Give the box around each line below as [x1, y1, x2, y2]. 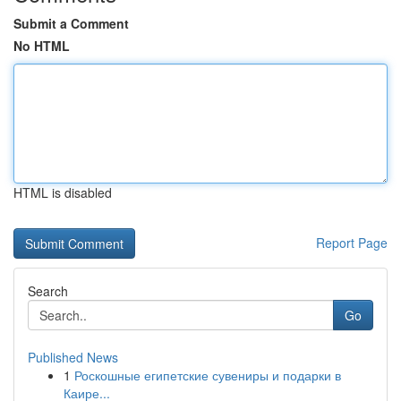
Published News [28, 348, 118, 366]
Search [28, 282, 68, 300]
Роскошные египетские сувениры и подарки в [74, 366, 341, 384]
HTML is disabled [13, 183, 112, 201]
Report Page [316, 234, 388, 252]
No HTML [13, 37, 70, 55]
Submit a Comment [13, 14, 129, 32]
